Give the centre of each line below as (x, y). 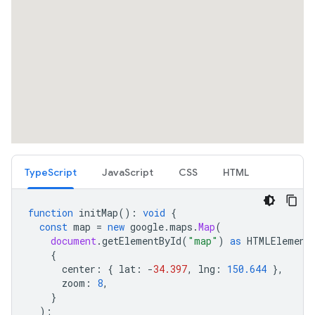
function (51, 213)
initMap (98, 213)
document (73, 241)
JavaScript (128, 172)
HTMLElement (279, 241)
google (147, 227)
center (79, 269)
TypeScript (51, 172)
